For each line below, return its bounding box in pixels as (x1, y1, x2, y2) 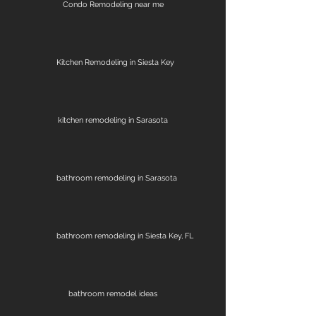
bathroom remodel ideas (68, 288, 157, 298)
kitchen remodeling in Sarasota (58, 115, 168, 125)
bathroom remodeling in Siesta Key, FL (56, 231, 193, 241)
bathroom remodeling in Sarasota (56, 173, 177, 183)
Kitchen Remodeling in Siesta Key (56, 57, 174, 67)
